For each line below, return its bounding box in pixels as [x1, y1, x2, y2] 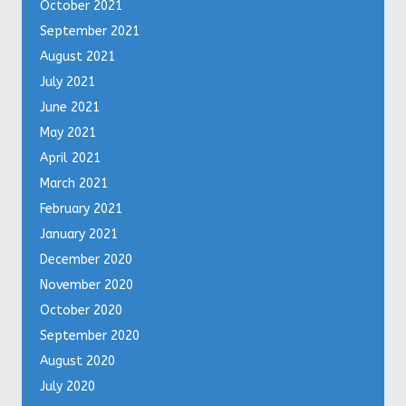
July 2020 [40, 379, 95, 395]
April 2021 [40, 150, 101, 167]
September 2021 [40, 24, 140, 40]
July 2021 [40, 74, 95, 91]
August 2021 [40, 49, 115, 65]
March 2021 [40, 176, 108, 192]
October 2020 [40, 303, 122, 319]
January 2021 [40, 227, 118, 243]
